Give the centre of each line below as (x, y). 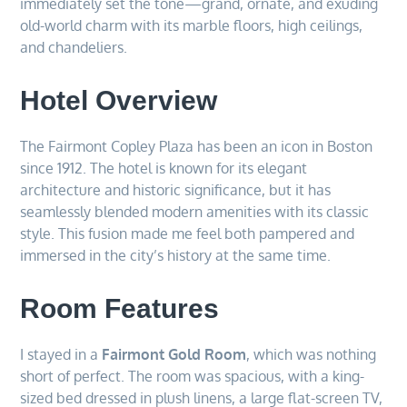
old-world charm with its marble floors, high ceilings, (192, 25)
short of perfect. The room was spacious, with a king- (193, 376)
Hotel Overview (119, 100)
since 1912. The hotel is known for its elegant (164, 168)
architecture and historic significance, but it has (176, 189)
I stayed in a (61, 354)
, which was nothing (312, 354)
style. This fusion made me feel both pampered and (188, 233)
